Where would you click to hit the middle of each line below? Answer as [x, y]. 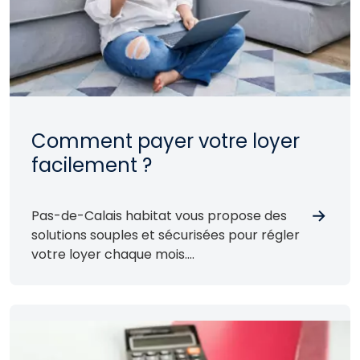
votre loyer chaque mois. [109, 254]
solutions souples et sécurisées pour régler [166, 235]
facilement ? [92, 165]
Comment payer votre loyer [166, 141]
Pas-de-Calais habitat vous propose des [159, 215]
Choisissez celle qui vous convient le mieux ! [167, 273]
